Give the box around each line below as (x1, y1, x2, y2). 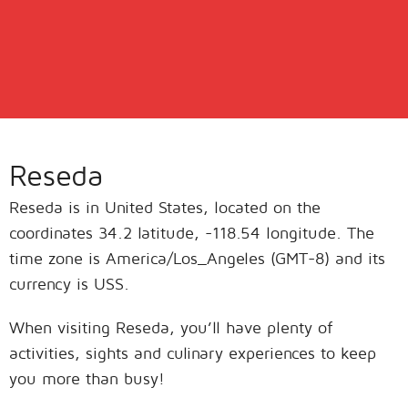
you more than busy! (9, 369, 165, 388)
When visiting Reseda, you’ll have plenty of (9, 318, 332, 337)
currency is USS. (9, 274, 129, 293)
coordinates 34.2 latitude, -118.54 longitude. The (9, 223, 374, 242)
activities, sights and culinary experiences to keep (9, 343, 376, 362)
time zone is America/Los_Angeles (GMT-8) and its (9, 249, 385, 268)
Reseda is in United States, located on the (9, 198, 321, 217)
